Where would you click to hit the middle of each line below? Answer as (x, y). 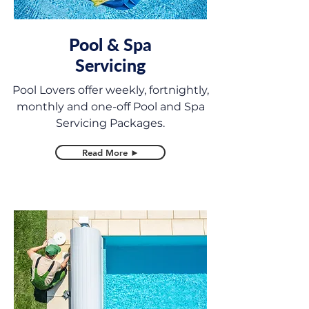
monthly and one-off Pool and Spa (110, 107)
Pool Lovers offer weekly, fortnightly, (110, 90)
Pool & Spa (110, 44)
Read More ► (110, 152)
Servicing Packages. (110, 123)
